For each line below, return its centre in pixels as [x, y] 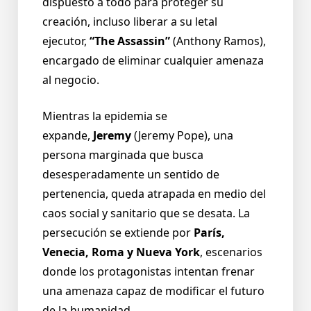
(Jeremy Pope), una [184, 136]
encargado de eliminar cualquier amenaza [153, 61]
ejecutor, [65, 41]
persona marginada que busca [123, 155]
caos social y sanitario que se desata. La [146, 213]
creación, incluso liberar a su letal [130, 22]
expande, [66, 136]
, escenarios [231, 252]
